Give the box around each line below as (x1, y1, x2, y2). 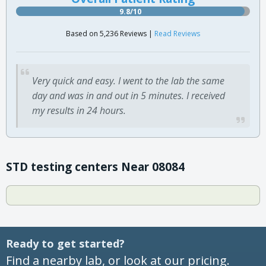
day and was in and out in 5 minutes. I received (32, 88, 225, 102)
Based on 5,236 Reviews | (66, 28, 154, 39)
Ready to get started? (6, 236, 125, 251)
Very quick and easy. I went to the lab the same (32, 74, 224, 87)
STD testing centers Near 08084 (6, 159, 185, 175)
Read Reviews (154, 28, 200, 39)
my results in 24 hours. (32, 103, 126, 117)
